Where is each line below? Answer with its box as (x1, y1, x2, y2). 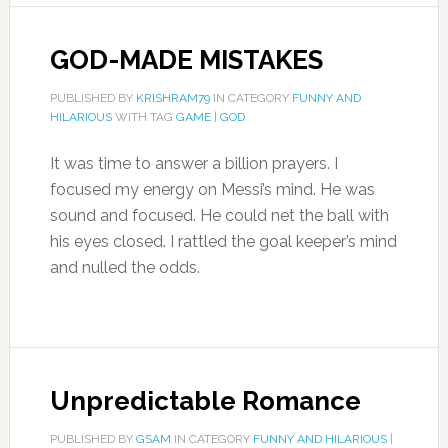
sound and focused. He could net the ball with (49, 206, 389, 225)
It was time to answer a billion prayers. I (49, 154, 338, 173)
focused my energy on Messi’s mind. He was (49, 180, 375, 199)
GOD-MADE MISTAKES (49, 45, 323, 75)
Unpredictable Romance (49, 386, 361, 416)
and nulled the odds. (49, 258, 200, 277)
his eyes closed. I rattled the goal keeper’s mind (49, 232, 397, 251)
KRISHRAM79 (135, 91, 210, 105)
